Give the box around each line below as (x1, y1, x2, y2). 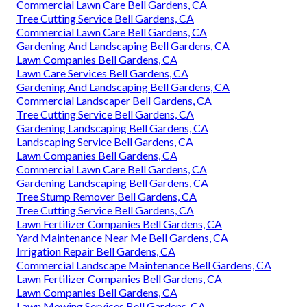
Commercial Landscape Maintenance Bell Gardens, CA (16, 258, 271, 272)
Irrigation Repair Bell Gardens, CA (16, 245, 175, 258)
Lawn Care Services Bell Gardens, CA (16, 66, 188, 80)
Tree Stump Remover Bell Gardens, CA (16, 190, 197, 204)
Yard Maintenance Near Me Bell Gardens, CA (16, 231, 228, 245)
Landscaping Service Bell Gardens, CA (16, 135, 193, 149)
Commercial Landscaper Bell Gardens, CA (16, 94, 212, 108)
